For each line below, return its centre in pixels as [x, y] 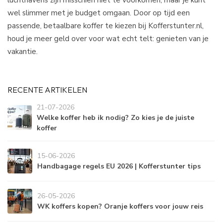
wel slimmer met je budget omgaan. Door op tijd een [99, 12]
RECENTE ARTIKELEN [47, 89]
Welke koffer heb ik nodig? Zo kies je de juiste [116, 117]
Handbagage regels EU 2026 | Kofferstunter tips [119, 166]
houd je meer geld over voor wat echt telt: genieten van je [108, 38]
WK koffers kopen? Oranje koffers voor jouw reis [120, 206]
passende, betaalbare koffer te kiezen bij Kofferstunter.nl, [106, 25]
